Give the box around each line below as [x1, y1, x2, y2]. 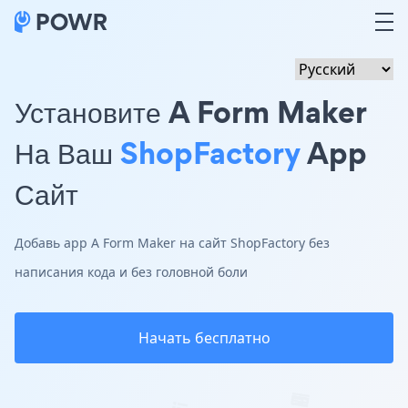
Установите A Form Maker [15, 90, 366, 133]
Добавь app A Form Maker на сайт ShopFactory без [15, 234, 330, 251]
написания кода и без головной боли [15, 263, 248, 280]
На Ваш [15, 131, 120, 174]
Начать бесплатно [138, 328, 270, 348]
